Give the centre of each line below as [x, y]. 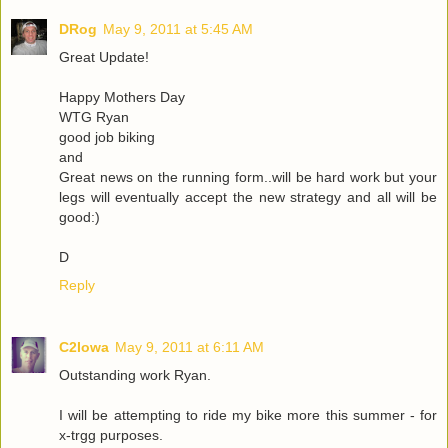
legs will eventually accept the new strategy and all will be [248, 196]
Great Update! [104, 56]
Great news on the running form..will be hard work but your [248, 176]
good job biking [107, 136]
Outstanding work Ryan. [135, 374]
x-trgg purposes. [111, 434]
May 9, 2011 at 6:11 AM [189, 346]
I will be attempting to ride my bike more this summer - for [248, 414]
